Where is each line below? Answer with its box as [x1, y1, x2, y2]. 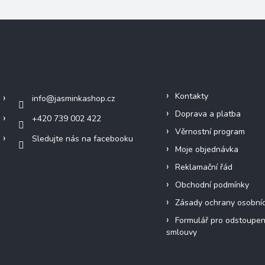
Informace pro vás [166, 65, 254, 79]
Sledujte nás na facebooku [32, 133, 133, 145]
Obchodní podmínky [174, 179, 249, 191]
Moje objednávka [174, 144, 238, 156]
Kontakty [174, 91, 208, 102]
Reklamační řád [174, 161, 232, 173]
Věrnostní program [174, 126, 245, 138]
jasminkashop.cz [54, 93, 115, 105]
